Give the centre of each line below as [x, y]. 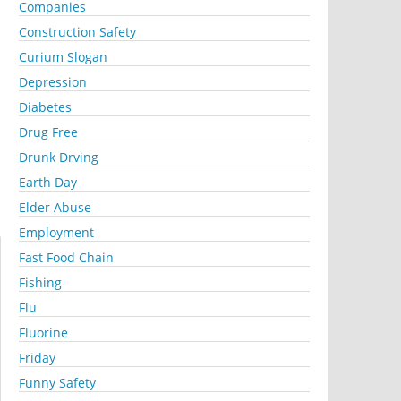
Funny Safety [57, 383]
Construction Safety [77, 32]
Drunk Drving [59, 157]
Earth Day [48, 182]
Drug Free [48, 132]
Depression [53, 82]
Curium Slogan [63, 57]
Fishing [40, 282]
